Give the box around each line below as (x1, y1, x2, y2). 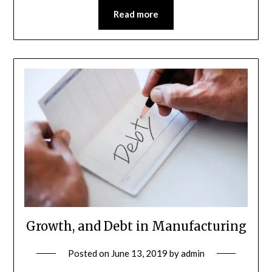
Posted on (67, 247, 111, 259)
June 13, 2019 (110, 247, 168, 259)
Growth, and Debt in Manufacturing (25, 218, 246, 234)
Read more (114, 8, 158, 20)
